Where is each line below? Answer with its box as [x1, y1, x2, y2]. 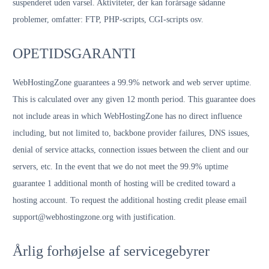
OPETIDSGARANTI [13, 46, 136, 61]
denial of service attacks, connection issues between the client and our [13, 145, 249, 154]
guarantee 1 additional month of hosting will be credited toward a [13, 179, 235, 188]
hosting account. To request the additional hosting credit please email [13, 196, 247, 205]
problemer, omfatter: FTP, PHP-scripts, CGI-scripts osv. [13, 15, 204, 24]
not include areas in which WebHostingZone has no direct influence [13, 112, 242, 121]
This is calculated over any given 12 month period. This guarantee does [13, 95, 255, 104]
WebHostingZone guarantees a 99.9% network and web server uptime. [13, 78, 252, 87]
